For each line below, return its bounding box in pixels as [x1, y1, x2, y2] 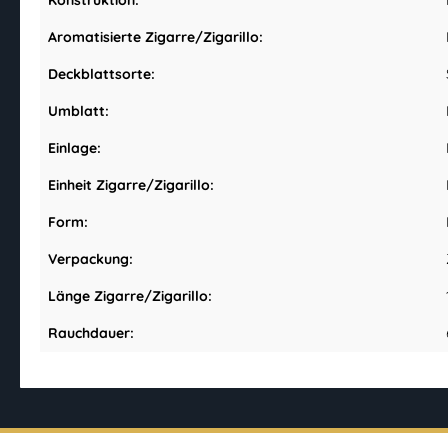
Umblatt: [48, 102, 109, 121]
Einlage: [48, 139, 101, 158]
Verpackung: [48, 250, 133, 269]
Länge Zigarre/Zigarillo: [48, 287, 212, 306]
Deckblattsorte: [48, 65, 155, 84]
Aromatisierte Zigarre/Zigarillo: [48, 28, 263, 47]
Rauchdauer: [48, 324, 134, 343]
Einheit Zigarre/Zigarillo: [48, 176, 214, 195]
